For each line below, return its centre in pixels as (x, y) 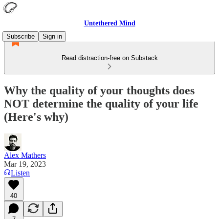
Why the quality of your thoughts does (99, 90)
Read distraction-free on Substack (109, 58)
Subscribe (21, 36)
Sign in (52, 36)
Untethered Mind (109, 23)
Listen (20, 173)
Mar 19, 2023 (25, 164)
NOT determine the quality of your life (101, 103)
